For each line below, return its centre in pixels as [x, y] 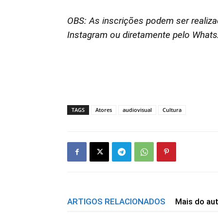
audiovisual [137, 110]
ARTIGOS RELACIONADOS [116, 201]
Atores [104, 110]
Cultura [172, 110]
